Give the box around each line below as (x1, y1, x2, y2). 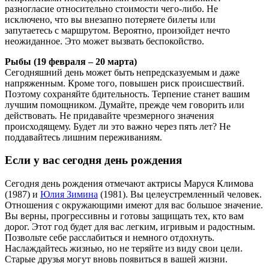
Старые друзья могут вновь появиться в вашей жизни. (5, 254, 228, 265)
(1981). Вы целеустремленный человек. (98, 189, 262, 200)
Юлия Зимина (40, 189, 98, 200)
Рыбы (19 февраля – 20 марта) (5, 56, 137, 67)
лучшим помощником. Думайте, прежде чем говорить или (5, 99, 244, 110)
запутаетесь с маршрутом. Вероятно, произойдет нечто (5, 25, 230, 35)
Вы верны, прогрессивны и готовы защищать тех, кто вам (5, 211, 244, 222)
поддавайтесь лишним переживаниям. (5, 131, 162, 142)
